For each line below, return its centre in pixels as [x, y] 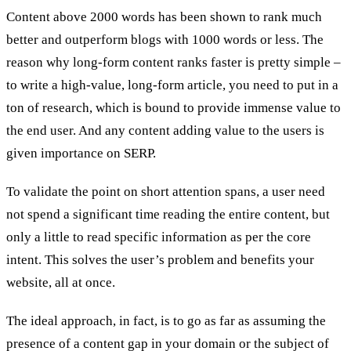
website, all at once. [64, 282]
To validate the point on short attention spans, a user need [166, 191]
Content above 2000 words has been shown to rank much [164, 16]
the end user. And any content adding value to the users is [165, 130]
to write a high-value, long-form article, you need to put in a [172, 85]
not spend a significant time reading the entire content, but [168, 214]
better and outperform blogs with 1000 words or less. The [165, 39]
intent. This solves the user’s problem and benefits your [160, 259]
